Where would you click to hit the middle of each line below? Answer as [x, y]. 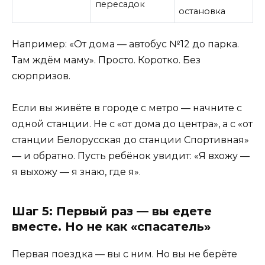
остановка [202, 12]
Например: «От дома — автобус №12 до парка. [125, 44]
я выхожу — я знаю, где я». [76, 172]
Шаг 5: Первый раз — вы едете [112, 211]
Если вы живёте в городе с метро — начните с [127, 108]
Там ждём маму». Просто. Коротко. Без [106, 60]
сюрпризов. [41, 76]
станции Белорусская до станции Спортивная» [130, 140]
